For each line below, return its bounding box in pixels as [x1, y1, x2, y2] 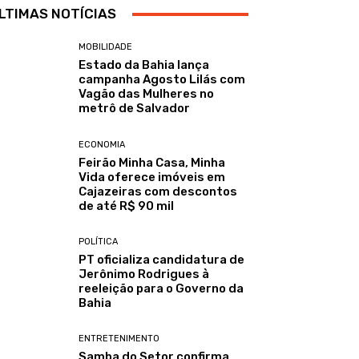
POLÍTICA [79, 236, 119, 247]
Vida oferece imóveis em [79, 169, 226, 184]
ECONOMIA [79, 139, 126, 150]
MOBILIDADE [79, 42, 133, 53]
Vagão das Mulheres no [79, 87, 215, 102]
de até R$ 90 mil [79, 198, 175, 213]
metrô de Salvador [79, 101, 191, 116]
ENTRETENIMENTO [79, 333, 160, 344]
